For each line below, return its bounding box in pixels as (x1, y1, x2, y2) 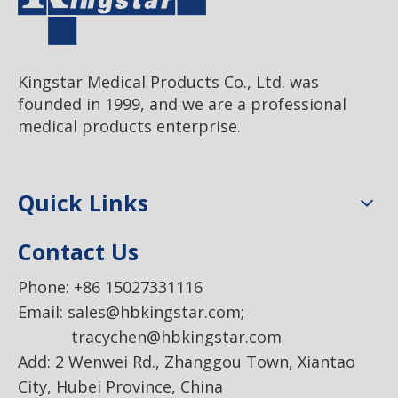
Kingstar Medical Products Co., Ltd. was (18, 71, 319, 93)
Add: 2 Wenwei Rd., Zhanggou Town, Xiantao (18, 351, 355, 373)
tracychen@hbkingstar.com (18, 326, 282, 348)
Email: (18, 301, 68, 323)
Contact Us (18, 236, 139, 267)
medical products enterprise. (18, 115, 241, 138)
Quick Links (18, 187, 148, 219)
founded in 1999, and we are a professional (18, 93, 346, 115)
